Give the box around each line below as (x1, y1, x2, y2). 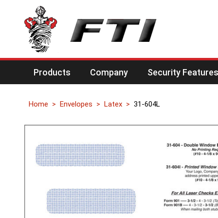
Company (90, 67, 128, 77)
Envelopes (59, 100, 92, 109)
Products (33, 67, 71, 77)
